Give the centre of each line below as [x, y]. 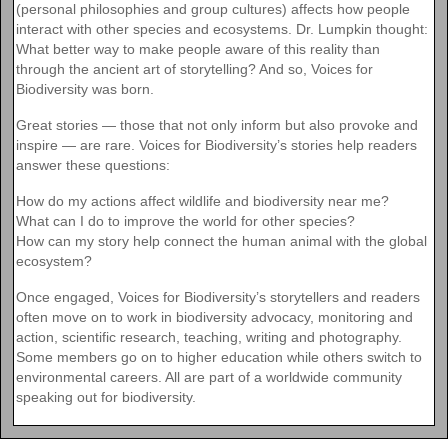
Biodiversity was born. [85, 89]
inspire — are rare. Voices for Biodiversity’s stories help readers [216, 145]
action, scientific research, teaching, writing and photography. [209, 337]
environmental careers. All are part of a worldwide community [209, 377]
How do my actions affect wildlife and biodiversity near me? [202, 201]
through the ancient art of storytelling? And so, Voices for [194, 69]
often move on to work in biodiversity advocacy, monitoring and [214, 317]
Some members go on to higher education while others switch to [219, 357]
